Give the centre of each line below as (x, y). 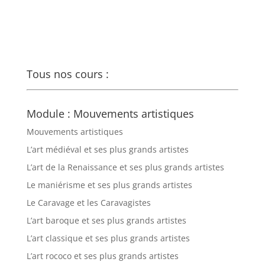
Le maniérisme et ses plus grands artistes (109, 185)
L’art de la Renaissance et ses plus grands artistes (125, 167)
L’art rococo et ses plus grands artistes (102, 256)
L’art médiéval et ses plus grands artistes (107, 149)
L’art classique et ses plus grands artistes (108, 238)
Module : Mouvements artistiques (110, 114)
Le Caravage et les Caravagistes (88, 203)
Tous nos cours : (67, 74)
